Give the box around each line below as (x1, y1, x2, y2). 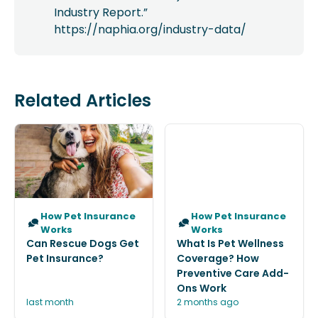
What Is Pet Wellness (177, 236, 284, 251)
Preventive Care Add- (177, 266, 289, 280)
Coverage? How (177, 251, 259, 265)
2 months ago (177, 296, 238, 308)
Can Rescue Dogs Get (26, 236, 139, 251)
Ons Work (177, 281, 226, 295)
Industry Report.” (54, 4, 148, 21)
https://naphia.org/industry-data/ (54, 21, 246, 38)
